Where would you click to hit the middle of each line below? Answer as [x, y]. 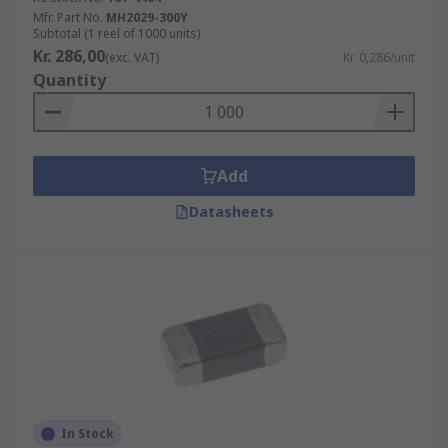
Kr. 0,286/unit [379, 57]
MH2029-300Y [147, 17]
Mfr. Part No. [68, 17]
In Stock [87, 433]
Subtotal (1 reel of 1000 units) [116, 33]
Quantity [69, 80]
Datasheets [231, 211]
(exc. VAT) [132, 57]
